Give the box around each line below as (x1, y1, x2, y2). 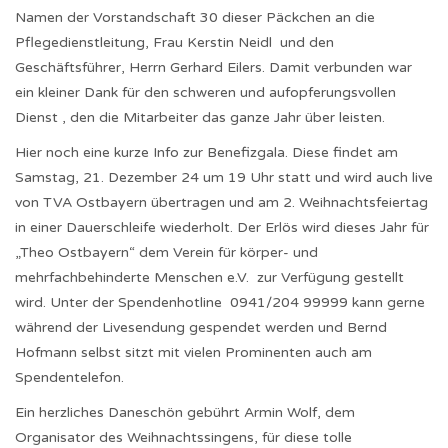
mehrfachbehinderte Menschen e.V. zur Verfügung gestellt (15, 269, 404, 286)
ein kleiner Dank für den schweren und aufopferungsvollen (15, 84, 396, 101)
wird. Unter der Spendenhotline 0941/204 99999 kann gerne (15, 294, 425, 311)
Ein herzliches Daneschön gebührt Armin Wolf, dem (15, 404, 355, 421)
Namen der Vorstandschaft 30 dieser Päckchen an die (15, 9, 375, 26)
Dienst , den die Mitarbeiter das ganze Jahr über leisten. (15, 109, 385, 126)
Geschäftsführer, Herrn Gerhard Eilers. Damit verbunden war (15, 59, 412, 76)
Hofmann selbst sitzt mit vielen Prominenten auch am (15, 344, 372, 361)
